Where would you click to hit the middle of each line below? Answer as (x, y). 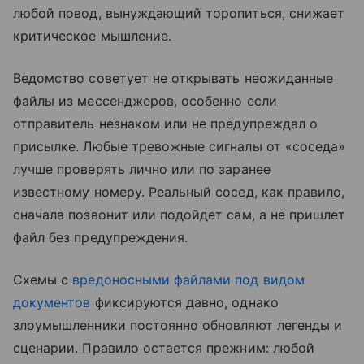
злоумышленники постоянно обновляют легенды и (178, 325)
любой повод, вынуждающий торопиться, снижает (179, 13)
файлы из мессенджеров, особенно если (145, 101)
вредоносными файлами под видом (188, 280)
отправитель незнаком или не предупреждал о (166, 124)
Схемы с (43, 280)
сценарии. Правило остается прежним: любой (164, 348)
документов (52, 303)
